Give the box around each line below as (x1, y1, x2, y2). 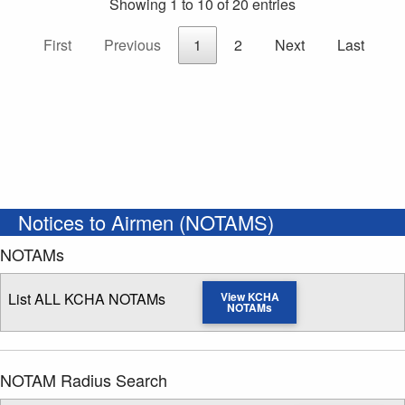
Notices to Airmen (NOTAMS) (18, 208, 274, 237)
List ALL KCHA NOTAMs (8, 288, 165, 310)
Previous (103, 34, 161, 56)
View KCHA (220, 288, 279, 306)
